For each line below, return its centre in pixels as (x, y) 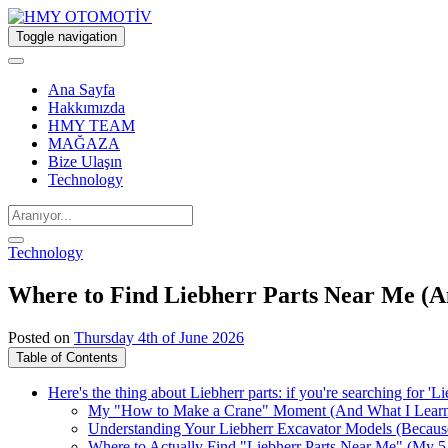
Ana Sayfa (81, 89)
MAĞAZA (84, 143)
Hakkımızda (86, 107)
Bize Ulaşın (85, 161)
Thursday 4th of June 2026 (159, 337)
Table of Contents (67, 357)
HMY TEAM (91, 125)
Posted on (41, 337)
